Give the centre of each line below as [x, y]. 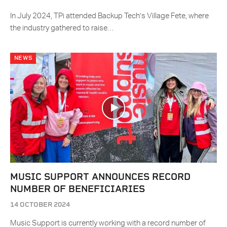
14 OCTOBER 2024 [40, 205]
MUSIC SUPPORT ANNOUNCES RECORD [100, 177]
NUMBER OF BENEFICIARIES [78, 189]
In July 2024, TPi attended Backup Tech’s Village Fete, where [109, 16]
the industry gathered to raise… [62, 28]
